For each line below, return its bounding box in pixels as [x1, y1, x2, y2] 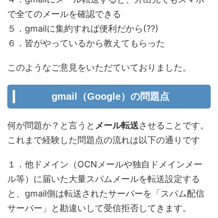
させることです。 [139, 120, 209, 130]
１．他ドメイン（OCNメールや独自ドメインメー [7, 159, 202, 169]
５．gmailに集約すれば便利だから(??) [7, 23, 159, 34]
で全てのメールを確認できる [7, 9, 121, 19]
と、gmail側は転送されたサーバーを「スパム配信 [7, 188, 204, 199]
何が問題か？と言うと [7, 120, 95, 130]
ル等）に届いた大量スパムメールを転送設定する [7, 174, 200, 184]
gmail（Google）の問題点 [52, 91, 169, 102]
